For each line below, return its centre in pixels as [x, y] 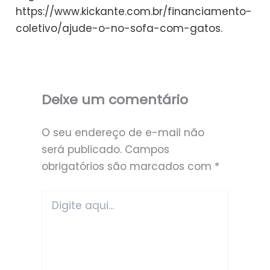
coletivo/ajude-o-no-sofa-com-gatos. [119, 29]
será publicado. [81, 150]
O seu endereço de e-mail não [123, 133]
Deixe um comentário [115, 100]
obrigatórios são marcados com [128, 167]
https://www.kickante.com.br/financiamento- [134, 12]
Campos [147, 150]
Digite [53, 196]
